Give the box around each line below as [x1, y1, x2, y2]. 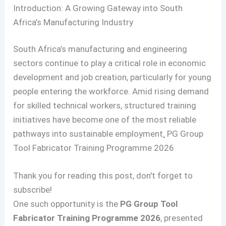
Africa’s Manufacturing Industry [13, 17, 134, 27]
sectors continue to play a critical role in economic [13, 58, 206, 68]
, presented [160, 213, 203, 223]
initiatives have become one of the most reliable [13, 115, 197, 125]
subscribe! [13, 185, 52, 195]
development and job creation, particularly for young [13, 72, 212, 82]
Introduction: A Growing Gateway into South [13, 3, 183, 13]
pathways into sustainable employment [13, 129, 163, 139]
